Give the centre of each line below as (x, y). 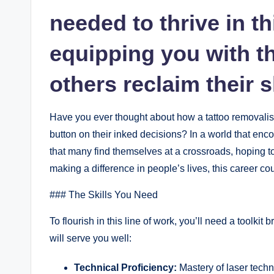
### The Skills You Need (104, 194)
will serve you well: (91, 238)
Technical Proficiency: (125, 267)
